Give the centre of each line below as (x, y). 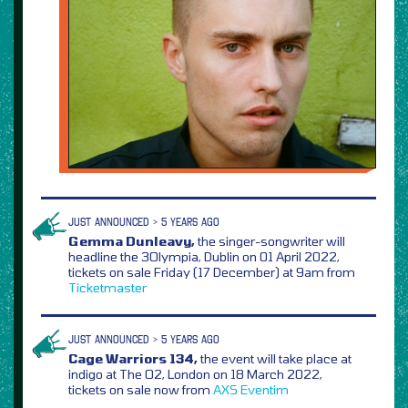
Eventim (265, 389)
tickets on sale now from (141, 389)
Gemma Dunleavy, (132, 240)
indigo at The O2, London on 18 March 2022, (195, 373)
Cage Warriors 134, (133, 358)
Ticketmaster (107, 287)
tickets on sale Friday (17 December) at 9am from (212, 271)
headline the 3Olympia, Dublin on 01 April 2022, (204, 256)
